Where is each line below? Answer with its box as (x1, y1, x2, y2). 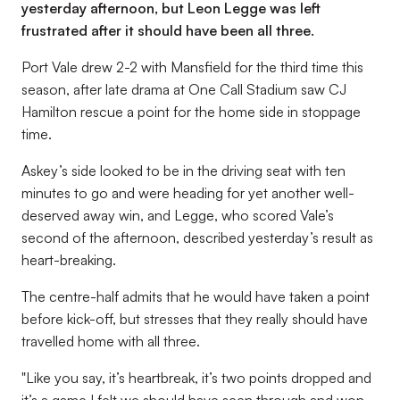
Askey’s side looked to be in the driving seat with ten (21, 162, 346, 179)
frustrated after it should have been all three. (21, 21, 314, 39)
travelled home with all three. (21, 332, 200, 350)
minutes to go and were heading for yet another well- (21, 184, 354, 202)
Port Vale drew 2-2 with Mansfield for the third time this (21, 58, 363, 76)
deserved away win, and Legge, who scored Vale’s (21, 206, 334, 224)
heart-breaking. (21, 251, 116, 269)
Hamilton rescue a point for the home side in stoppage (21, 103, 361, 121)
